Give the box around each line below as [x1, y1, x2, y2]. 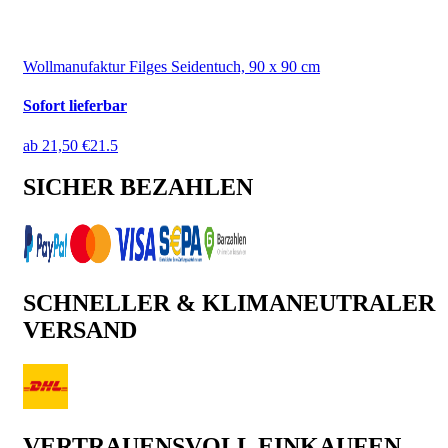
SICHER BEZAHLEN [23, 174, 253, 201]
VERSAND [23, 317, 137, 344]
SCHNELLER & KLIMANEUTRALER [23, 290, 435, 317]
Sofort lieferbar [23, 97, 127, 115]
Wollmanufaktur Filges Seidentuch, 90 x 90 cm [23, 58, 320, 75]
